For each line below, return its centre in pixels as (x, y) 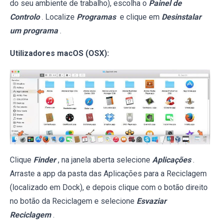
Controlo (25, 17)
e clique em (140, 17)
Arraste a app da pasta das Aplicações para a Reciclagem (108, 174)
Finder (45, 160)
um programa (34, 30)
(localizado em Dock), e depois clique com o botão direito (109, 188)
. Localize (59, 17)
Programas (96, 17)
